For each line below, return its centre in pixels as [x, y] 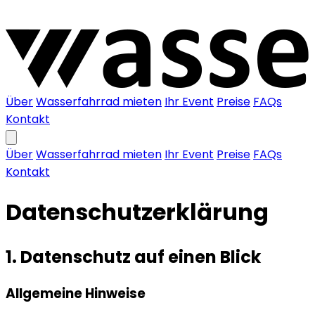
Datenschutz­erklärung [137, 212]
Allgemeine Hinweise [76, 293]
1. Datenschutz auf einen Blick [133, 257]
